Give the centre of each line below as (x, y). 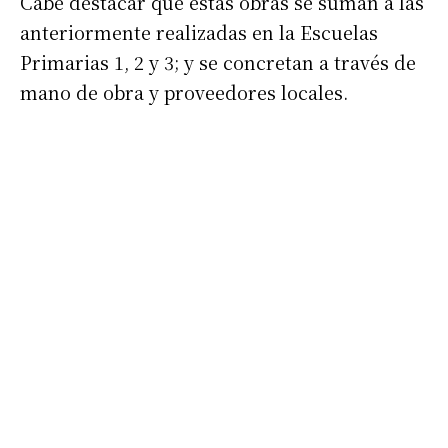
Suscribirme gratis (134, 348)
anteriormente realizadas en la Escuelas (199, 31)
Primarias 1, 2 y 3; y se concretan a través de (218, 61)
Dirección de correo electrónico (149, 412)
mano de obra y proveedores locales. (184, 91)
